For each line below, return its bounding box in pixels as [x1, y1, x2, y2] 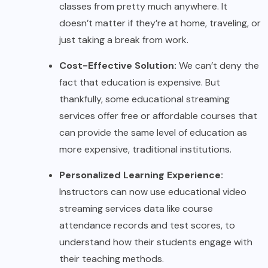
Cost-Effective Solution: [59, 59, 176, 72]
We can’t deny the [176, 59, 259, 72]
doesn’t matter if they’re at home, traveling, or [59, 17, 261, 30]
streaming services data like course [59, 202, 213, 215]
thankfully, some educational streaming [59, 93, 230, 106]
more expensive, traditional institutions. [59, 143, 232, 156]
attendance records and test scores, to [59, 219, 235, 232]
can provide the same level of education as [59, 126, 247, 139]
